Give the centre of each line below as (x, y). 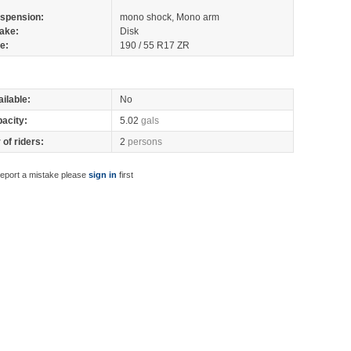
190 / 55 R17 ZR (155, 45)
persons (145, 142)
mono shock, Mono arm (170, 17)
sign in (102, 175)
